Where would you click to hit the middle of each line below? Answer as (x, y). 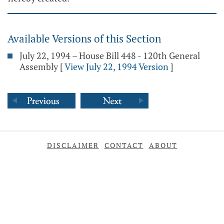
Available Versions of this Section (84, 38)
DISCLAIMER (73, 145)
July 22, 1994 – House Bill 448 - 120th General (110, 55)
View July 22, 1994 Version (116, 66)
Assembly (39, 66)
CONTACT (124, 145)
